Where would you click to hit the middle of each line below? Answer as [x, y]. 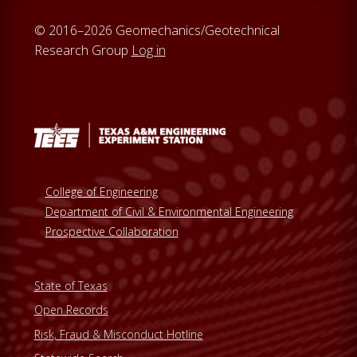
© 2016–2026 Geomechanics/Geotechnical [157, 31]
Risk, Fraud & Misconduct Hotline [118, 334]
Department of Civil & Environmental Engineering [169, 211]
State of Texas [71, 286]
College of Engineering [101, 191]
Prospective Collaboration [112, 232]
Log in [148, 51]
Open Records [71, 310]
